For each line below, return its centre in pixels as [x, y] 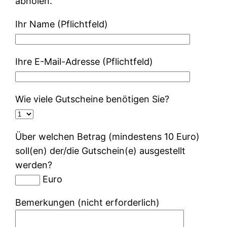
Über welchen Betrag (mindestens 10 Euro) [108, 136]
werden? [34, 165]
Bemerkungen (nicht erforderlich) [88, 202]
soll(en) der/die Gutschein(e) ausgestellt [101, 150]
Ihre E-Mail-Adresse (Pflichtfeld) [84, 61]
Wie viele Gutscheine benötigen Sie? [92, 99]
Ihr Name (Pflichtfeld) [62, 24]
